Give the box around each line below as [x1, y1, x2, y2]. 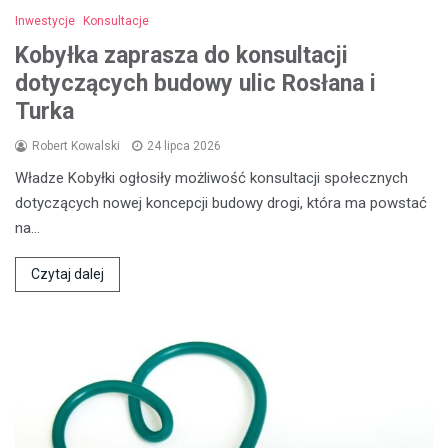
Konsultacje [83, 14, 149, 29]
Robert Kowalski [32, 139, 120, 154]
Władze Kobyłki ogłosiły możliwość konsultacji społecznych [15, 169, 408, 188]
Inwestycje [15, 14, 75, 29]
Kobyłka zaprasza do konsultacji [15, 42, 348, 70]
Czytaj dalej [31, 266, 104, 283]
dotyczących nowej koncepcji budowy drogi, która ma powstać [15, 194, 427, 213]
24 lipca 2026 [147, 139, 221, 154]
